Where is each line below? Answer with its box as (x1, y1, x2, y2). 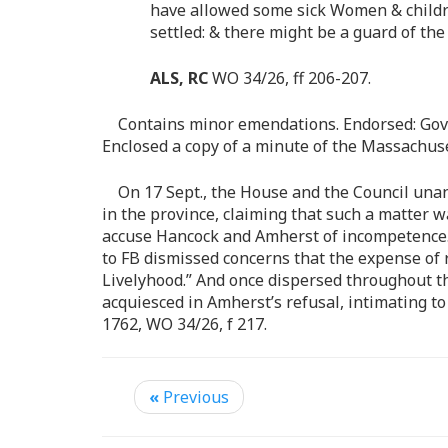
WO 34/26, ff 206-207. (208, 67, 371, 90)
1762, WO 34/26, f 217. (102, 313, 267, 336)
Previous (159, 386, 229, 409)
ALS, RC (150, 67, 208, 90)
